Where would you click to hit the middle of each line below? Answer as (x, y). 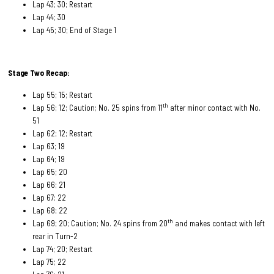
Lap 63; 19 (49, 146)
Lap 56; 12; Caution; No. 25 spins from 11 (98, 107)
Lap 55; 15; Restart (63, 94)
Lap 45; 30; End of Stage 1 (76, 30)
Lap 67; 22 (50, 197)
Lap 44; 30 (49, 17)
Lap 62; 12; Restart (63, 133)
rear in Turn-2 (55, 236)
